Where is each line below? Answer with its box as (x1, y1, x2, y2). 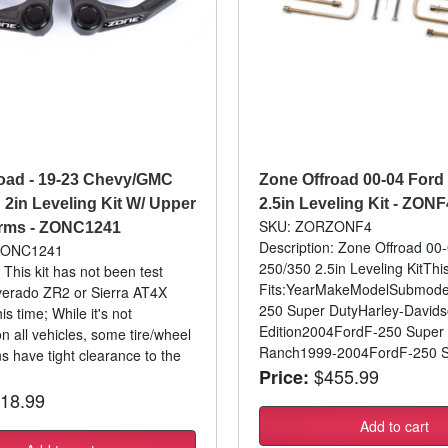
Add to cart (360, 416, 430, 437)
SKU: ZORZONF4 (258, 216, 372, 237)
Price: (258, 364, 309, 391)
